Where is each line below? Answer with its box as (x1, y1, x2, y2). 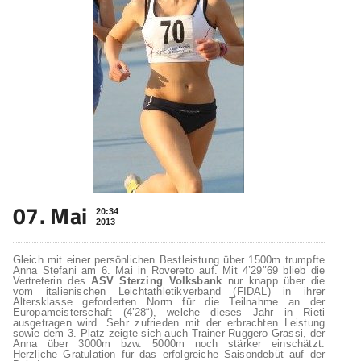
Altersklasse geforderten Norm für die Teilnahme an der (12, 296, 326, 308)
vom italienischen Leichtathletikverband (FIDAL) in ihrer (12, 285, 326, 297)
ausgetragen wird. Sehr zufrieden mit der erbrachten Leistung (12, 317, 326, 329)
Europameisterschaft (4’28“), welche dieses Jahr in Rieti (12, 306, 326, 318)
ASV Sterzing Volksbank (91, 275, 228, 287)
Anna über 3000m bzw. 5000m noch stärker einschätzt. (12, 338, 326, 350)
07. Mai (12, 198, 88, 233)
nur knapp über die (227, 275, 326, 287)
